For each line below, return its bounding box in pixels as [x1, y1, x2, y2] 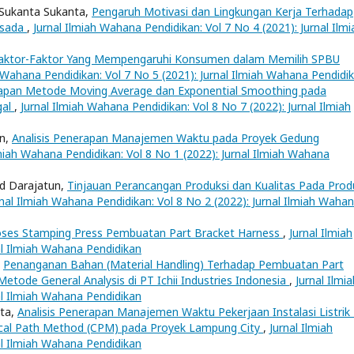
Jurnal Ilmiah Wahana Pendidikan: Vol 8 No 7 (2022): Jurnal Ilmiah [21, 99, 351, 114]
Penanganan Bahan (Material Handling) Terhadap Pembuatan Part [3, 257, 344, 272]
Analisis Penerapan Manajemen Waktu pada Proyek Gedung [12, 130, 319, 145]
